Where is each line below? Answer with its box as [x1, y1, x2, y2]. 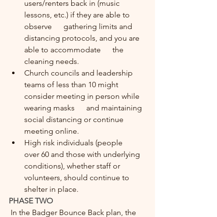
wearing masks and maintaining [24, 103, 144, 112]
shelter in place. [24, 185, 78, 194]
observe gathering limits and [24, 22, 134, 31]
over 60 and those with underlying [24, 150, 142, 159]
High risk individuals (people [24, 138, 134, 147]
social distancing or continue [24, 115, 125, 124]
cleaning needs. [24, 57, 79, 66]
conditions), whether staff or [24, 161, 132, 170]
